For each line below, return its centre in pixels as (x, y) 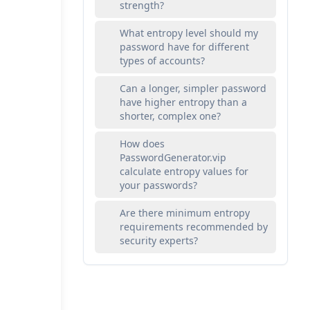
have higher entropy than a (183, 102)
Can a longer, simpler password (193, 88)
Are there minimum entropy (185, 213)
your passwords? (158, 185)
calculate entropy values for (184, 171)
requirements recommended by (194, 227)
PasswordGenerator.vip (173, 157)
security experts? (159, 240)
